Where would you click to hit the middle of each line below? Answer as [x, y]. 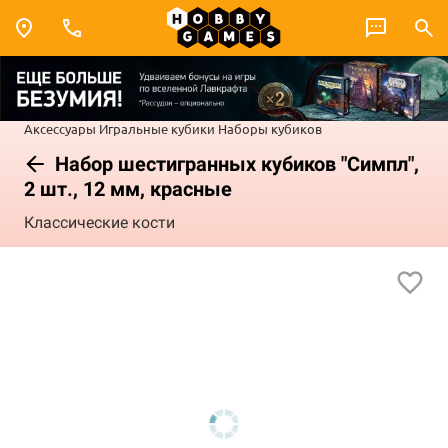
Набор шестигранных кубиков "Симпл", [234, 163]
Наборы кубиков [270, 128]
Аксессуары [60, 128]
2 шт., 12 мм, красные [128, 188]
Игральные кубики [157, 128]
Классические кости [99, 223]
